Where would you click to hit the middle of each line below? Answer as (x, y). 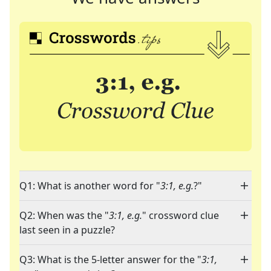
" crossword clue (181, 216)
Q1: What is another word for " (90, 186)
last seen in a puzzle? (67, 230)
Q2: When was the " (64, 216)
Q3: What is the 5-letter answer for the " (110, 260)
